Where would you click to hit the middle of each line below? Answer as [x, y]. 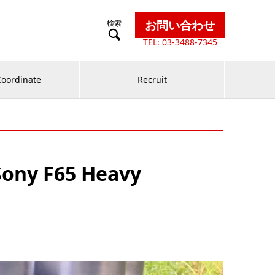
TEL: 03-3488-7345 [180, 42]
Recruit [152, 79]
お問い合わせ [180, 25]
